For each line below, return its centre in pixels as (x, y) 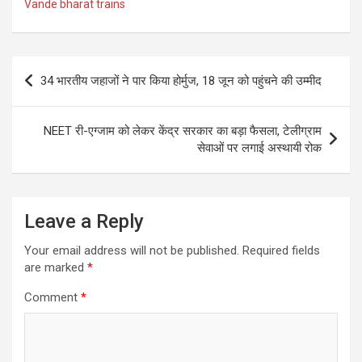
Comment (53, 298)
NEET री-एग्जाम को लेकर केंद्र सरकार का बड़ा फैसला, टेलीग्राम (183, 131)
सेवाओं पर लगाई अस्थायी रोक (259, 148)
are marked (56, 268)
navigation (59, 95)
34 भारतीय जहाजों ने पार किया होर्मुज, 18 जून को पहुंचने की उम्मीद (181, 81)
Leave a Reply (84, 222)
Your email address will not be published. (132, 251)
